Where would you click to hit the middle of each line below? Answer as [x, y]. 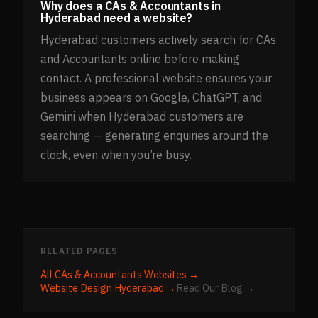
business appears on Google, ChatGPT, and [151, 98]
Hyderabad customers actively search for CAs [158, 40]
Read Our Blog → [215, 288]
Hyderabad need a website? [116, 17]
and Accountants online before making [140, 59]
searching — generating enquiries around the [154, 136]
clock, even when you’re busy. [116, 155]
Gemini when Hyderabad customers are [142, 117]
